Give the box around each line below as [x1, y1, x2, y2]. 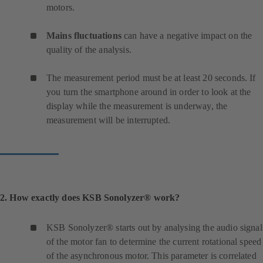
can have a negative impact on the [121, 31, 252, 41]
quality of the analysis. [46, 45, 131, 55]
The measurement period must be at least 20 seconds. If [46, 73, 256, 83]
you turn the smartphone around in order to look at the [46, 87, 251, 97]
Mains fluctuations [46, 31, 122, 41]
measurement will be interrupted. [46, 115, 171, 126]
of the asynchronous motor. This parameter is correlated [46, 251, 257, 261]
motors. [46, 2, 75, 13]
